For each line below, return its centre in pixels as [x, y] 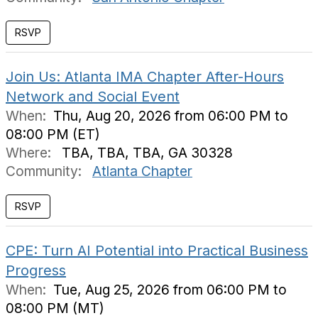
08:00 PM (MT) [55, 308]
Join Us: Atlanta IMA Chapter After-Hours [145, 77]
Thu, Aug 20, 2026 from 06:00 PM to [171, 116]
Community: [45, 171]
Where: [30, 153]
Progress [36, 270]
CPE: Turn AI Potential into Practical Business [157, 251]
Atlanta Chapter [142, 171]
